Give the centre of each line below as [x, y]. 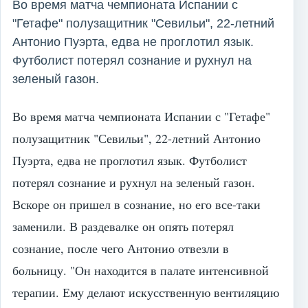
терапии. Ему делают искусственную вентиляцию [146, 292]
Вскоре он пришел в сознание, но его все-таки [136, 204]
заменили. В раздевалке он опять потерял [123, 226]
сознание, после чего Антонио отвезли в [121, 248]
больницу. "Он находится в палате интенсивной [141, 270]
